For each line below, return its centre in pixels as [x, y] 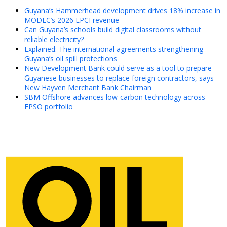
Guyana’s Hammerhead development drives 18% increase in [122, 11]
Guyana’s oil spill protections [71, 59]
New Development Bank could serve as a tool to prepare [118, 68]
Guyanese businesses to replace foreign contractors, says [119, 78]
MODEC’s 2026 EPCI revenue [72, 20]
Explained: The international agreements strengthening [114, 49]
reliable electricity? [54, 40]
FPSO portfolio [49, 107]
